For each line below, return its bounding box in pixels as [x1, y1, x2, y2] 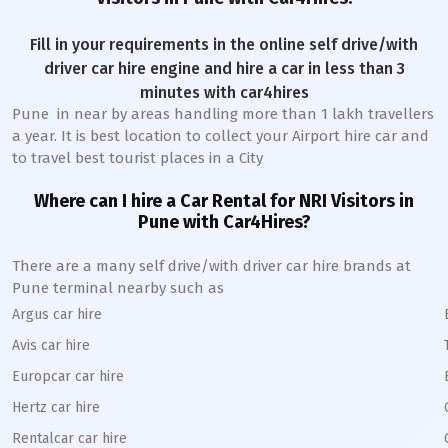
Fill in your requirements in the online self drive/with [30, 35, 418, 54]
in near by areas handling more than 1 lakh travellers [49, 105, 434, 123]
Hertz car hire [12, 399, 100, 416]
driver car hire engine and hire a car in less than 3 [43, 59, 405, 78]
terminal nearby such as [49, 279, 224, 297]
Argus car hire [12, 306, 102, 323]
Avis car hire [12, 337, 90, 354]
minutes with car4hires [139, 83, 309, 102]
